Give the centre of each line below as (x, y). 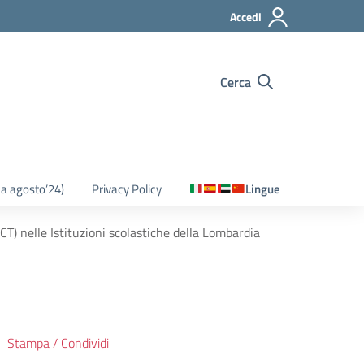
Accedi (246, 17)
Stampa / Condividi (58, 343)
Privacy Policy (126, 189)
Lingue (263, 189)
